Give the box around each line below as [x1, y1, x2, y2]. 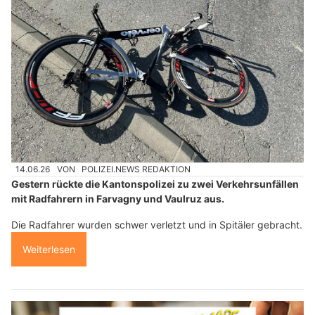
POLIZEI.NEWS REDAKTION [82, 163, 191, 174]
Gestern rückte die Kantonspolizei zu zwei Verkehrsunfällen [11, 178, 299, 191]
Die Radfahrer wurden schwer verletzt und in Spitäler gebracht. [11, 219, 302, 231]
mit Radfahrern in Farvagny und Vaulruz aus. [11, 193, 224, 205]
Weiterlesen [22, 243, 75, 256]
